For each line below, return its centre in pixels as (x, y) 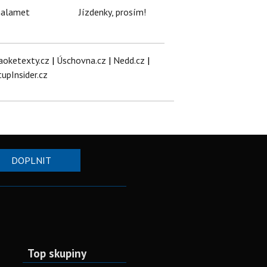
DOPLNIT (31, 161)
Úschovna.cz (81, 60)
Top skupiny (57, 253)
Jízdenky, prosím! (113, 12)
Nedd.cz (129, 60)
